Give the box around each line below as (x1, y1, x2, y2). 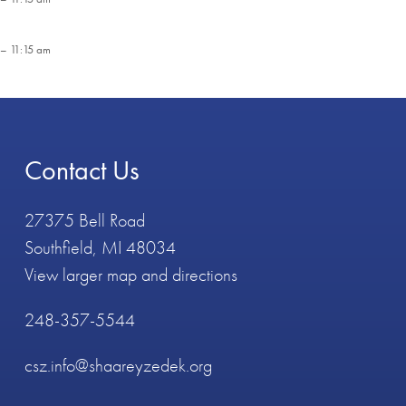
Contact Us (24, 152, 140, 188)
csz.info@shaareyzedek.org (24, 353, 212, 377)
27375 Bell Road (24, 208, 145, 232)
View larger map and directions (24, 262, 237, 286)
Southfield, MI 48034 (24, 235, 176, 259)
